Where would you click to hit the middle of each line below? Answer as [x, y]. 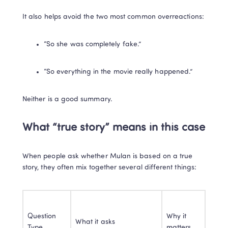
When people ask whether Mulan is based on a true [108, 157]
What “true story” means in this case [114, 128]
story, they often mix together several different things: [109, 168]
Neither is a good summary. [67, 100]
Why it [177, 217]
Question [42, 217]
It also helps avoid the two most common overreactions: [113, 17]
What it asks [95, 222]
